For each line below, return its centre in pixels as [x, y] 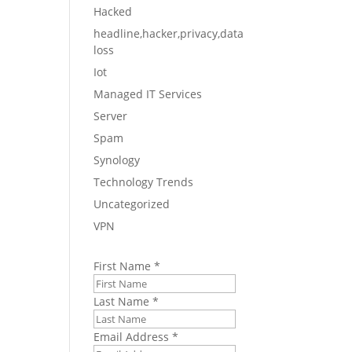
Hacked [113, 12]
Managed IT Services [148, 94]
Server [111, 116]
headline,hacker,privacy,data [169, 34]
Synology [117, 160]
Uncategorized [132, 204]
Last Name [123, 302]
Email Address [133, 337]
